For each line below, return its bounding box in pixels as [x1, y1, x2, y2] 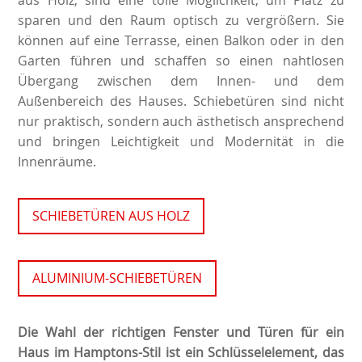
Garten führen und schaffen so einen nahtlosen [18, 51, 344, 69]
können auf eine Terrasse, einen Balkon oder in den [18, 31, 344, 49]
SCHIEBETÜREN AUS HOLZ [32, 206, 191, 225]
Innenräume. [18, 152, 97, 170]
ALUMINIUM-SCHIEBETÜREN [32, 268, 203, 287]
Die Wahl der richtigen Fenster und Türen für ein [18, 322, 344, 341]
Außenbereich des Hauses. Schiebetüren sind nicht [18, 91, 344, 110]
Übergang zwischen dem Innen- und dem [18, 71, 344, 90]
